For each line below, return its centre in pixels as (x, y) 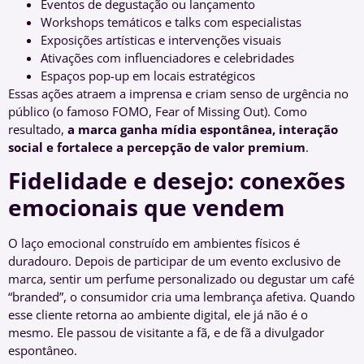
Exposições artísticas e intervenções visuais (161, 39)
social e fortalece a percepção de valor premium (157, 147)
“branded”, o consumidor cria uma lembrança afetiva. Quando (182, 296)
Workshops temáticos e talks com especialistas (171, 22)
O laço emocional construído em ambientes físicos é (154, 243)
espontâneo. (43, 350)
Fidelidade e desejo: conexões (177, 180)
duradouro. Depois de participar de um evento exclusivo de (174, 260)
